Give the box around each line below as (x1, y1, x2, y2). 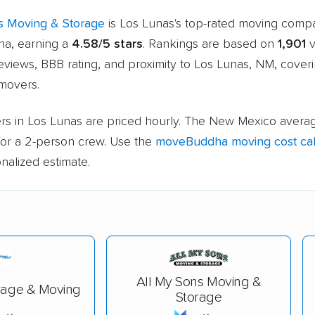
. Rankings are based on (143, 37, 278, 51)
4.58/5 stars (72, 37, 143, 51)
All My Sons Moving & (136, 274, 262, 289)
